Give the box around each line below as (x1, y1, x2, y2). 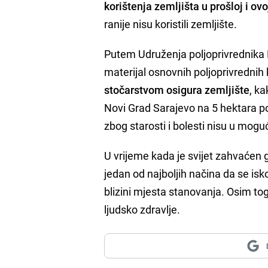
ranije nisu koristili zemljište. (104, 16, 237, 31)
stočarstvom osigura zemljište (104, 82, 250, 97)
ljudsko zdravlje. (104, 202, 181, 217)
